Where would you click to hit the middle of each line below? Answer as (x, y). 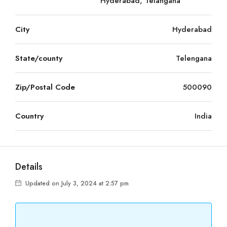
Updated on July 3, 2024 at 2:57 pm (76, 183)
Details (29, 167)
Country (29, 116)
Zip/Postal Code (45, 87)
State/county (39, 58)
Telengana (194, 58)
